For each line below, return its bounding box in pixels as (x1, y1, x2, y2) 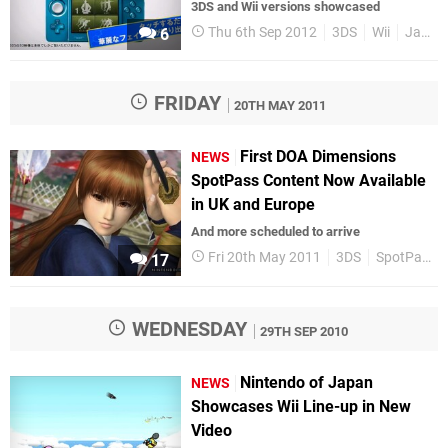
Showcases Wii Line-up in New (191, 396, 412, 416)
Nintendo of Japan (240, 372, 374, 392)
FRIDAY (149, 91, 221, 116)
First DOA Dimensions (240, 147, 397, 167)
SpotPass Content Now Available (191, 171, 427, 191)
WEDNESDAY (127, 316, 247, 341)
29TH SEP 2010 (260, 323, 348, 339)
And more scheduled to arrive (191, 224, 361, 240)
